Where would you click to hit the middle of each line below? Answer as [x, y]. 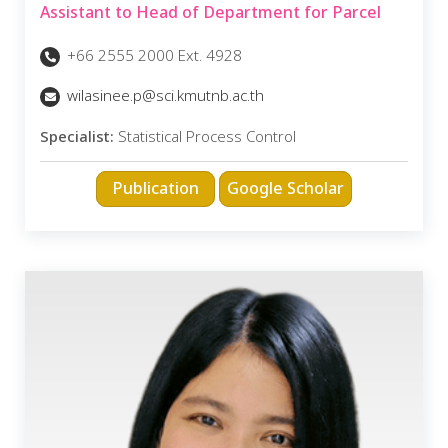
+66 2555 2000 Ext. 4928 [152, 56]
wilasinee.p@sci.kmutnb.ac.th [165, 97]
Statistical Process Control [205, 137]
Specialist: [77, 137]
